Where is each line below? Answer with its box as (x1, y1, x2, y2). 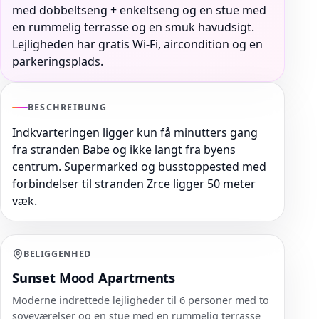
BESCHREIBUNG (28, 101, 107, 114)
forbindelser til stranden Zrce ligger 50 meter (12, 176, 256, 192)
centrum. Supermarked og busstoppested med (12, 159, 266, 175)
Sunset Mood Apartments (12, 268, 175, 287)
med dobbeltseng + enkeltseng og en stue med (12, 2, 266, 19)
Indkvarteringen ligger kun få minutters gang (12, 125, 258, 141)
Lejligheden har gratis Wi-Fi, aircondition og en (12, 36, 263, 53)
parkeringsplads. (12, 53, 103, 70)
